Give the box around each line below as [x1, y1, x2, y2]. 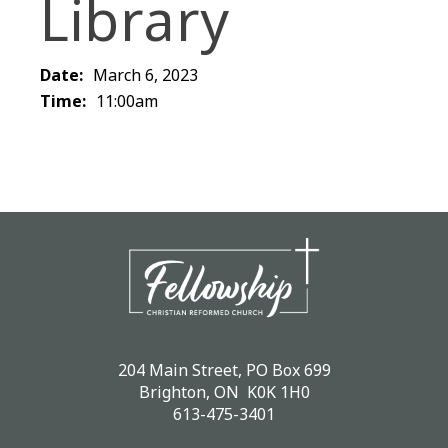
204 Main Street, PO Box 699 [117, 358, 331, 381]
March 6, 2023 [93, 64, 198, 86]
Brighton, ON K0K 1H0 [138, 380, 310, 403]
